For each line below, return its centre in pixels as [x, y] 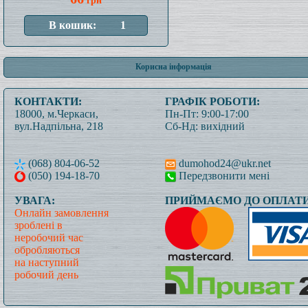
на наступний [47, 262]
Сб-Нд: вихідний [205, 126]
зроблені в [38, 225]
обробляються [47, 250]
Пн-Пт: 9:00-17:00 [207, 114]
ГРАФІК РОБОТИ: [212, 101]
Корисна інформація [174, 67]
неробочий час [49, 238]
